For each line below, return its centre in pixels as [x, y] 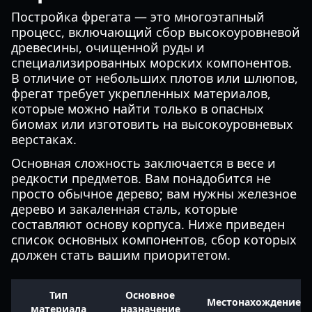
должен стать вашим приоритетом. [121, 255]
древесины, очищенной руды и [108, 47]
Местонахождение [254, 302]
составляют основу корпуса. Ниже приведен [148, 224]
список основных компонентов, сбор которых [154, 240]
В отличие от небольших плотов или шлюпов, [155, 78]
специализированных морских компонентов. [151, 63]
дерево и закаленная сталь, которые [124, 209]
